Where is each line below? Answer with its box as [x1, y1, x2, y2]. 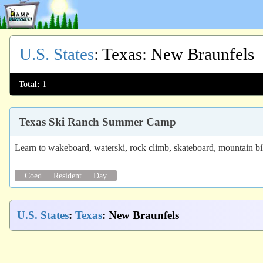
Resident [53, 171, 82, 180]
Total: [19, 79, 40, 89]
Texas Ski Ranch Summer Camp [19, 116, 176, 128]
